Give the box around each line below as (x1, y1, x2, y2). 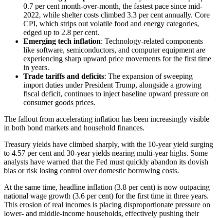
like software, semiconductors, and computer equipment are (23, 45, 205, 54)
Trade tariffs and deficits (23, 72, 104, 80)
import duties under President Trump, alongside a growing (23, 80, 201, 89)
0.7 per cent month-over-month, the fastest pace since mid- (23, 1, 202, 10)
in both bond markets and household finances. (4, 123, 145, 132)
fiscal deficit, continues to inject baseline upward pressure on (23, 89, 209, 98)
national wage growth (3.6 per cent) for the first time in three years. (4, 191, 209, 200)
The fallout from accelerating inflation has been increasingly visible (4, 114, 209, 123)
